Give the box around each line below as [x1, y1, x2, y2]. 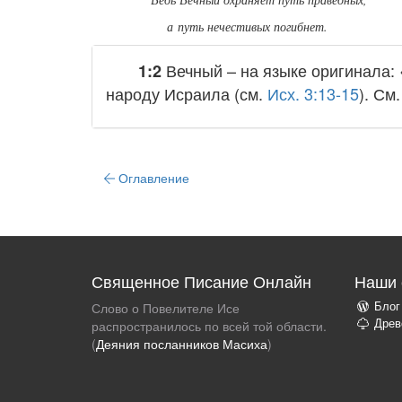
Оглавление [115, 168, 190, 187]
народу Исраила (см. [106, 81, 267, 105]
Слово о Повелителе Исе [92, 298, 240, 317]
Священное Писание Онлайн [92, 268, 311, 293]
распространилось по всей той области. [92, 316, 327, 335]
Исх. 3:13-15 [267, 81, 359, 105]
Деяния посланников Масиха [96, 334, 267, 353]
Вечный [166, 57, 227, 82]
